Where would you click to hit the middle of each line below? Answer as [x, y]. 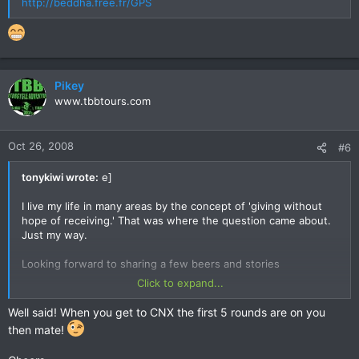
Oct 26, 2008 [41, 146]
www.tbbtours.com [103, 101]
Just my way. [54, 235]
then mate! [38, 330]
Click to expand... [180, 283]
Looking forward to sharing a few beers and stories [151, 264]
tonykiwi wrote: [60, 177]
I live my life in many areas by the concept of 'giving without [172, 206]
